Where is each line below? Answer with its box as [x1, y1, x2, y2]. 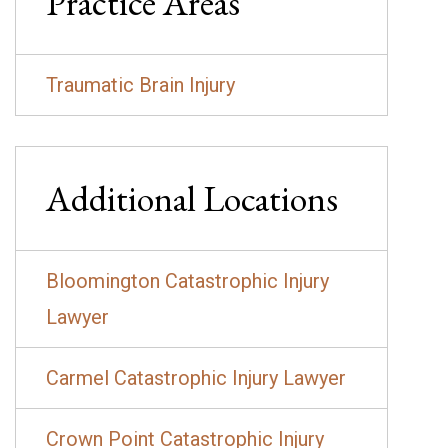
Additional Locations [46, 175, 338, 222]
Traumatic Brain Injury [46, 73, 235, 97]
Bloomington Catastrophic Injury [46, 269, 329, 293]
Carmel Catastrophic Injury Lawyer [46, 366, 346, 390]
